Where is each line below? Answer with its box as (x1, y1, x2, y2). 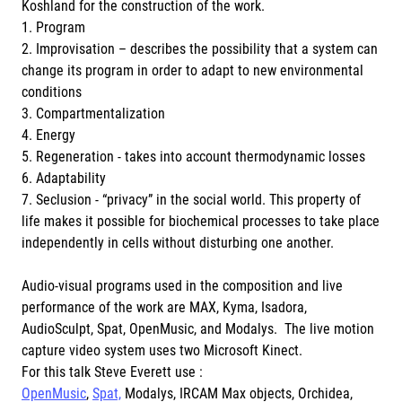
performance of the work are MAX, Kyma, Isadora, (22, 299, 307, 316)
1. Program (22, 19, 85, 36)
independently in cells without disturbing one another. (22, 234, 337, 251)
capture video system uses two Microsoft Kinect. (22, 342, 302, 359)
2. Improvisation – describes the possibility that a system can (22, 40, 378, 57)
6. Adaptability (22, 170, 106, 187)
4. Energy (22, 127, 75, 144)
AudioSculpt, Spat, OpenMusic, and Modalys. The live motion (22, 320, 374, 337)
